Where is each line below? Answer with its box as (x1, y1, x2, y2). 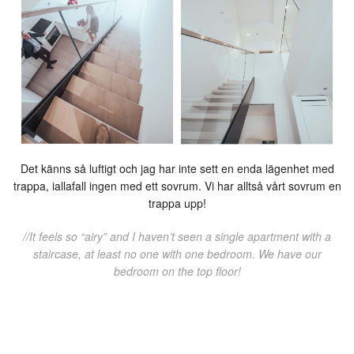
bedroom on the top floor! (113, 262, 241, 279)
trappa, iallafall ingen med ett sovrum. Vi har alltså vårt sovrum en (13, 177, 341, 194)
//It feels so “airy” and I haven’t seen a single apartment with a (23, 228, 331, 244)
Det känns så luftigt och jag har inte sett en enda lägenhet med (20, 160, 334, 176)
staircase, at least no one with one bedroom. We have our (32, 245, 322, 262)
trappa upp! (148, 194, 206, 211)
